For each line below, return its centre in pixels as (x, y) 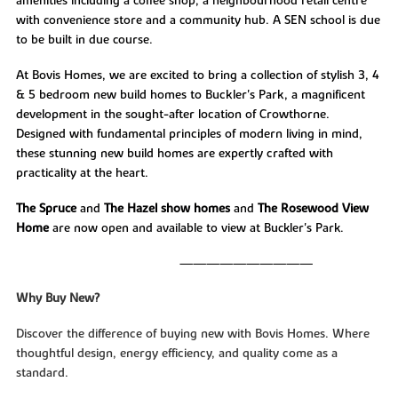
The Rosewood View (313, 208)
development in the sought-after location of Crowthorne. (172, 115)
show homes (195, 208)
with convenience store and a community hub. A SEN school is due (198, 21)
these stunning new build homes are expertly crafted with (174, 154)
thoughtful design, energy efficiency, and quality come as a (176, 354)
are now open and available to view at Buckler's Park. (196, 228)
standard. (42, 374)
